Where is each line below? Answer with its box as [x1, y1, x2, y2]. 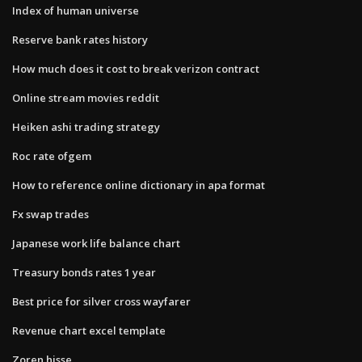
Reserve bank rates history [12, 32, 148, 47]
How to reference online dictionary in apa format [12, 177, 265, 192]
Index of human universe [12, 2, 139, 18]
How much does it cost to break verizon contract [12, 61, 259, 76]
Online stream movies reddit [12, 90, 159, 105]
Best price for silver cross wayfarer [12, 293, 191, 309]
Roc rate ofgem [12, 148, 91, 163]
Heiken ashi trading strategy [12, 119, 160, 134]
